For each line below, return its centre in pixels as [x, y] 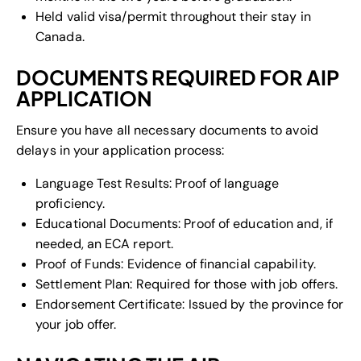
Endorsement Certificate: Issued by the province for [190, 304]
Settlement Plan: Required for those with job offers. [187, 284]
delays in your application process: [120, 150]
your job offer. [76, 324]
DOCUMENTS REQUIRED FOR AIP [178, 77]
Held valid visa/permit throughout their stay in [173, 16]
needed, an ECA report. [105, 243]
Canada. [60, 36]
